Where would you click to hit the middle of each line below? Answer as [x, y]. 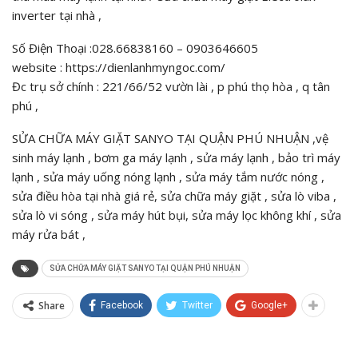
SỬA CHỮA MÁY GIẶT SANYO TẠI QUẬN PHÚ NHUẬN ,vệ [170, 139]
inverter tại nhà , [57, 16]
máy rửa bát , [49, 235]
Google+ [269, 306]
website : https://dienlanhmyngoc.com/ [119, 68]
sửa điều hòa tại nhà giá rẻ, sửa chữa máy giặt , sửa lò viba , [174, 196]
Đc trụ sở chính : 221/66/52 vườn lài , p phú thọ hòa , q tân [171, 87]
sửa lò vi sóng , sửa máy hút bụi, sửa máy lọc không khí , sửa [177, 215]
